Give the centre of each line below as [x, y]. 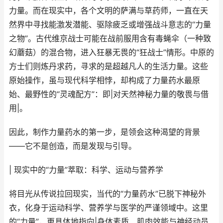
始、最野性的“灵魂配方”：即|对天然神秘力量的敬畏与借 [109, 94]
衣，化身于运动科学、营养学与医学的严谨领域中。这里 [109, 208]
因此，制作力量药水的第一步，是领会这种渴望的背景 [105, 132]
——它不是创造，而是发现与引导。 [73, 146]
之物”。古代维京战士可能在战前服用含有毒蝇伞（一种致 [110, 39]
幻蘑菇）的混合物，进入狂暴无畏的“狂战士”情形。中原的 [111, 53]
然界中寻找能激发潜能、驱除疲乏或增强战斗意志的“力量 [110, 25]
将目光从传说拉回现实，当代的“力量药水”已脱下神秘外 [108, 194]
